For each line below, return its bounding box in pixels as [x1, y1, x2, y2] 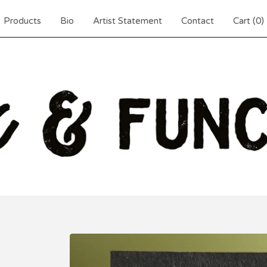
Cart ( [232, 15, 256, 26]
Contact [181, 15, 214, 26]
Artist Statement [92, 15, 162, 26]
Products [3, 15, 41, 26]
